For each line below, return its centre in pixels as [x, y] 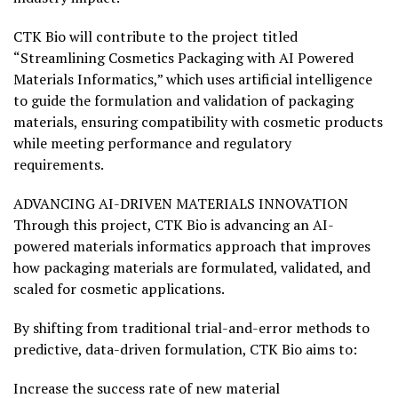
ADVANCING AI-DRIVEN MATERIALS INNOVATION [181, 204]
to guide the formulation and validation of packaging [183, 101]
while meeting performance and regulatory [152, 143]
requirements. [59, 165]
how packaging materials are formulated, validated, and [192, 268]
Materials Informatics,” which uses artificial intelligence [193, 80]
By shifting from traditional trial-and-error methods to [191, 328]
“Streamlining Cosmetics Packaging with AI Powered [183, 58]
